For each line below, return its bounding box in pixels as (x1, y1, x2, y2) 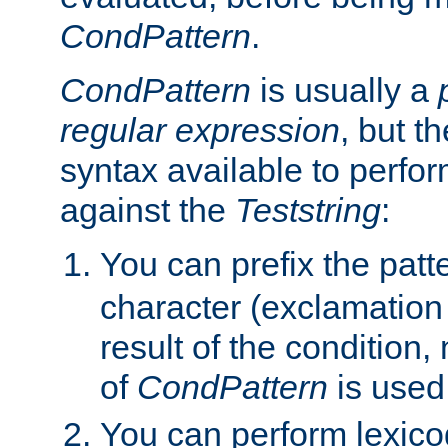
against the (60, 190, 235, 229)
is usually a (251, 70, 438, 109)
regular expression (60, 110, 340, 149)
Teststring (235, 190, 381, 229)
